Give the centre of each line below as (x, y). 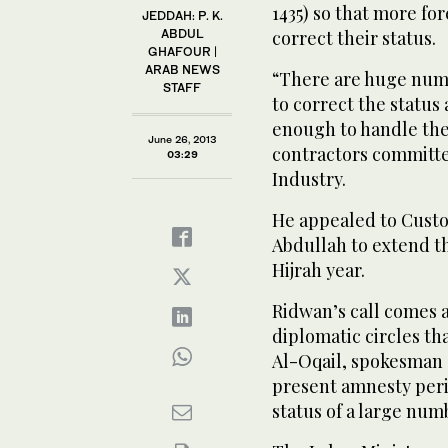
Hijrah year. (318, 269)
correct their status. (354, 37)
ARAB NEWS (182, 69)
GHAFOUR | (182, 51)
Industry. (309, 178)
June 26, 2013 (182, 138)
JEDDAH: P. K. (182, 15)
